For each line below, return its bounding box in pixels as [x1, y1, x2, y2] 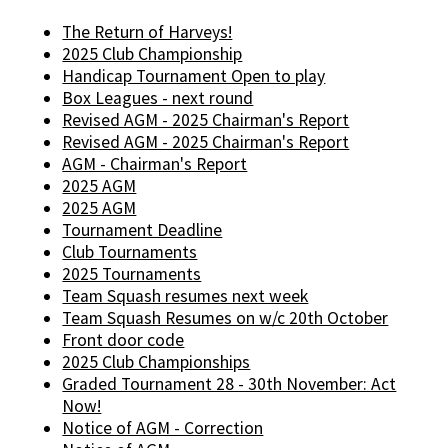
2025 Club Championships [62, 351, 251, 374]
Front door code [62, 329, 185, 352]
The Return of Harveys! [62, 21, 233, 44]
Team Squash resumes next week [62, 285, 309, 308]
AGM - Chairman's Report [62, 153, 248, 176]
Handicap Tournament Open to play [62, 65, 326, 88]
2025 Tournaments [62, 263, 202, 286]
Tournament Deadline [62, 219, 223, 242]
